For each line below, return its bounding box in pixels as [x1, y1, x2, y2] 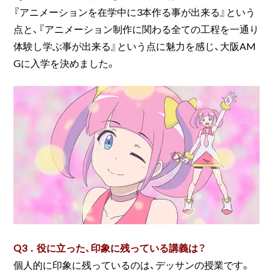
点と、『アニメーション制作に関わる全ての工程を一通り [13, 21, 260, 37]
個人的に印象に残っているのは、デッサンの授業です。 [13, 257, 251, 272]
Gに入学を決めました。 [13, 55, 116, 71]
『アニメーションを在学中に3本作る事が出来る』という [13, 4, 256, 19]
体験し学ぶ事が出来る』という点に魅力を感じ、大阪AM [13, 38, 257, 54]
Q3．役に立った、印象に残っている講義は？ [13, 239, 207, 255]
